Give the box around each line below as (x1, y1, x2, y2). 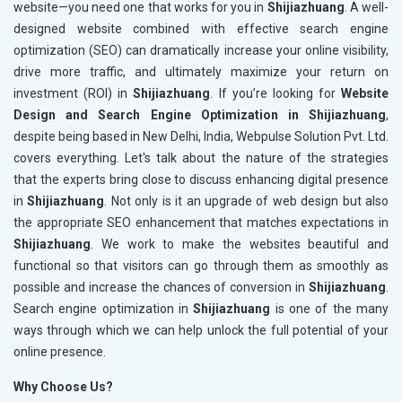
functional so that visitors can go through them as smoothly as (13, 258, 389, 274)
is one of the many (270, 301, 389, 317)
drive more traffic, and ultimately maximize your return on (13, 65, 389, 80)
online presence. (13, 345, 106, 360)
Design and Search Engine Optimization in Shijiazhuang (13, 108, 386, 123)
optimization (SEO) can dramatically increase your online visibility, (13, 43, 389, 58)
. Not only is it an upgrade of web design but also (104, 194, 389, 209)
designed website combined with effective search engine (13, 22, 389, 37)
